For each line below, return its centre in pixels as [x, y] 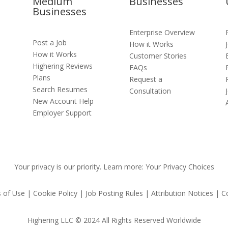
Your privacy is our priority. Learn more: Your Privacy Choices [114, 166]
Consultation [150, 91]
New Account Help [63, 101]
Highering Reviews [63, 66]
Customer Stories [158, 56]
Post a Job [50, 43]
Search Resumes [60, 90]
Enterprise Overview [162, 33]
